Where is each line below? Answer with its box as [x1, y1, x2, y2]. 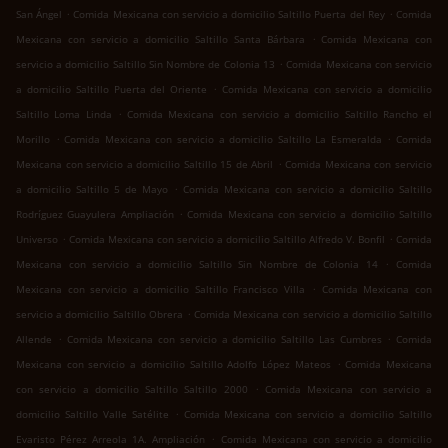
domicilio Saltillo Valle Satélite [16, 407, 169, 422]
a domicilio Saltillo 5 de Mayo [16, 182, 168, 197]
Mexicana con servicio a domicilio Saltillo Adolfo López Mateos [16, 357, 331, 372]
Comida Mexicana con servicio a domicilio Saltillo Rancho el [127, 107, 432, 122]
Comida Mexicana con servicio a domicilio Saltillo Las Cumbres [66, 332, 382, 347]
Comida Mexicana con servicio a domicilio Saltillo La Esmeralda [64, 132, 382, 147]
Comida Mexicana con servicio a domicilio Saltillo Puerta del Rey [73, 7, 385, 22]
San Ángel [16, 7, 63, 22]
